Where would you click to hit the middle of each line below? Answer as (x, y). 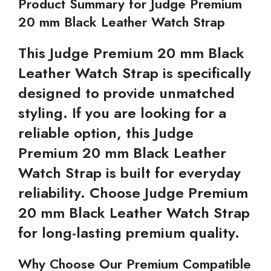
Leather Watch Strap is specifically (135, 73)
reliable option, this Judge (106, 133)
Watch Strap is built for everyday (129, 173)
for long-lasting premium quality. (129, 233)
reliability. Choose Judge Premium (133, 193)
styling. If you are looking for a (122, 113)
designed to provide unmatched (126, 93)
